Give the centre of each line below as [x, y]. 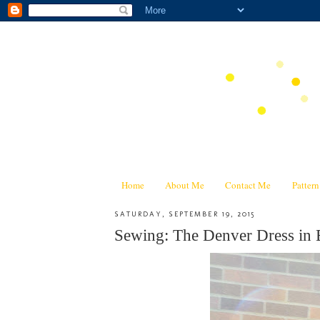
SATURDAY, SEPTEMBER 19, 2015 [185, 214]
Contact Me [248, 185]
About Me [185, 185]
